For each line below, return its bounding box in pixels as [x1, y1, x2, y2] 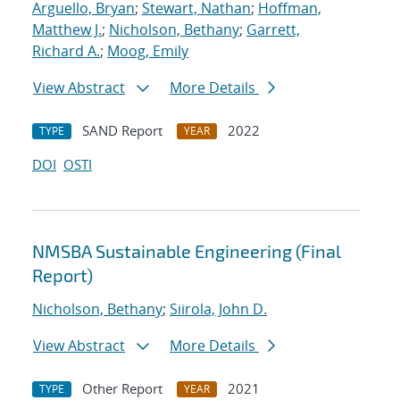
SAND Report [82, 121, 162, 140]
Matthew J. [32, 20, 102, 40]
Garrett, [246, 20, 300, 40]
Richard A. [32, 41, 100, 62]
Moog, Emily [107, 41, 188, 62]
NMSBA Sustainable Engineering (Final [32, 240, 341, 262]
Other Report [82, 379, 162, 398]
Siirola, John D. [170, 299, 267, 320]
